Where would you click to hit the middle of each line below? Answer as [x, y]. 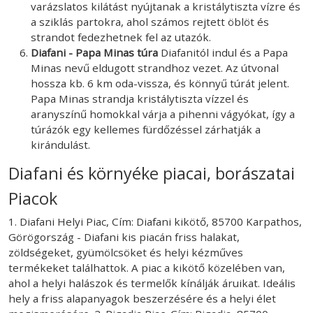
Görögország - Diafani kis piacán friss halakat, [124, 236]
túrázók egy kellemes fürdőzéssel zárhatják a [146, 129]
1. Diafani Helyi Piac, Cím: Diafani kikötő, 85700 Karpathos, [155, 221]
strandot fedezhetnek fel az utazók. [121, 37]
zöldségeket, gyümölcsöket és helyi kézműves [126, 252]
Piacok [33, 198]
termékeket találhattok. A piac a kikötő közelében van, [147, 267]
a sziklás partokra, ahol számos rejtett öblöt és [150, 21]
